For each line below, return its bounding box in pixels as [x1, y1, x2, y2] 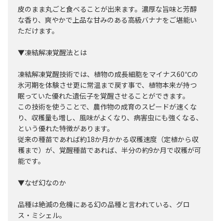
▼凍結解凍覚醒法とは [18, 47, 87, 58]
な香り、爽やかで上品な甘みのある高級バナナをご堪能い [18, 15, 197, 25]
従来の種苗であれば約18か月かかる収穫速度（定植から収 [18, 134, 198, 145]
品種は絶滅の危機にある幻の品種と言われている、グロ [18, 199, 190, 210]
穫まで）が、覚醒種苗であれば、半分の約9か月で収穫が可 [18, 145, 201, 155]
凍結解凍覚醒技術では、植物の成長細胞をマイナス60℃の [18, 69, 198, 79]
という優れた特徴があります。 [18, 123, 114, 134]
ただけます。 [18, 26, 59, 36]
